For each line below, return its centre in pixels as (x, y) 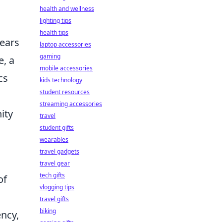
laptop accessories (65, 44)
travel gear (55, 163)
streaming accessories (71, 104)
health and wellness (67, 9)
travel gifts (54, 199)
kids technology (61, 80)
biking (48, 211)
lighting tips (55, 21)
